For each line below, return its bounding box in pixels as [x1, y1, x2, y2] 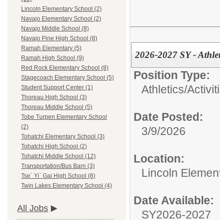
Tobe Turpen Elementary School [21, 113, 107, 121]
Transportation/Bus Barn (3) [21, 163, 95, 170]
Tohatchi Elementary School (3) [21, 133, 105, 140]
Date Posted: [134, 110, 203, 123]
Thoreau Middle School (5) [21, 104, 92, 111]
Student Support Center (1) [21, 84, 93, 91]
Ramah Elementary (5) [21, 45, 82, 52]
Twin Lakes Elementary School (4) [21, 182, 112, 190]
